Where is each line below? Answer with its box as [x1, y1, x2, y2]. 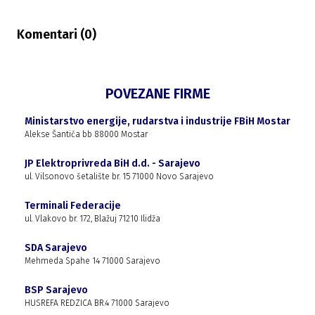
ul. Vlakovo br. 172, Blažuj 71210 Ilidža [25, 214, 160, 224]
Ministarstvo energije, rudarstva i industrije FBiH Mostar [25, 115, 290, 128]
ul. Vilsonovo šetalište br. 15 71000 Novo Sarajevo [25, 172, 214, 182]
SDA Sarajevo [25, 242, 87, 255]
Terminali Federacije [25, 200, 121, 212]
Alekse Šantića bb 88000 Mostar [25, 129, 148, 140]
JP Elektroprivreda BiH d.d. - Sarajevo [25, 157, 200, 170]
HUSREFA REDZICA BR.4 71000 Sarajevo [25, 298, 169, 309]
